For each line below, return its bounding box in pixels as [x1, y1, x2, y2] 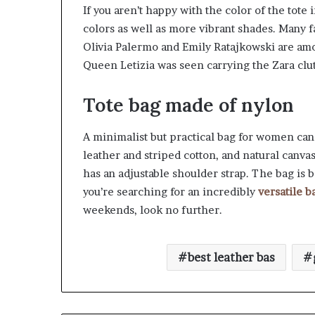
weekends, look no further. [83, 202, 222, 217]
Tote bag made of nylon [83, 93, 294, 117]
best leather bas [187, 250, 275, 264]
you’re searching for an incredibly [83, 184, 258, 198]
